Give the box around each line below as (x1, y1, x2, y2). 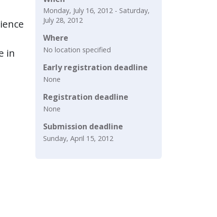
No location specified (43, 45, 111, 55)
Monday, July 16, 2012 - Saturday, (43, 6, 150, 15)
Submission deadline (43, 121, 123, 132)
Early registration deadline (43, 62, 148, 73)
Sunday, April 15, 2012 (43, 133, 113, 143)
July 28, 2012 (43, 15, 83, 25)
